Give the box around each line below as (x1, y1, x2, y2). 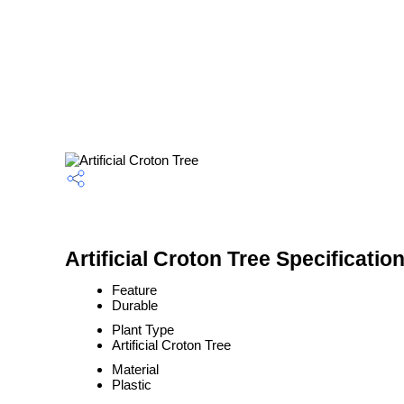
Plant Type (112, 322, 174, 337)
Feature (112, 282, 157, 298)
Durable (112, 298, 158, 313)
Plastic (112, 377, 151, 392)
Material (112, 362, 159, 377)
